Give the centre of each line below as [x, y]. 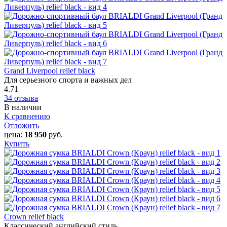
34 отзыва [21, 98]
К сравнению [27, 116]
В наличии [23, 107]
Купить [17, 143]
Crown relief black [34, 216]
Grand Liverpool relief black [50, 70]
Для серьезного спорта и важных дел [68, 80]
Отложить [22, 125]
